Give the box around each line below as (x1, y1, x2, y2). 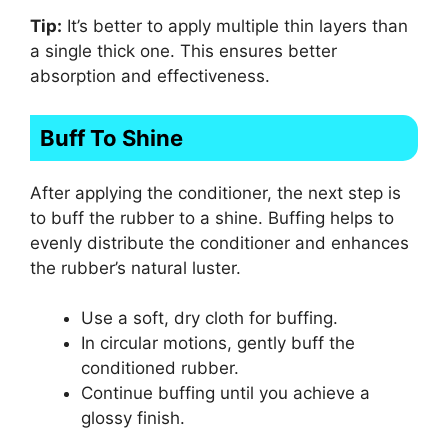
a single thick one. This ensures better (30, 41, 337, 62)
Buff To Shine (40, 124, 183, 151)
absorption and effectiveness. (30, 66, 270, 87)
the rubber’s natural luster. (30, 257, 241, 278)
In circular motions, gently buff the (81, 333, 355, 354)
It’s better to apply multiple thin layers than (62, 16, 408, 37)
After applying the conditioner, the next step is (30, 182, 401, 203)
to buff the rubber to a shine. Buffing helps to (30, 207, 394, 228)
